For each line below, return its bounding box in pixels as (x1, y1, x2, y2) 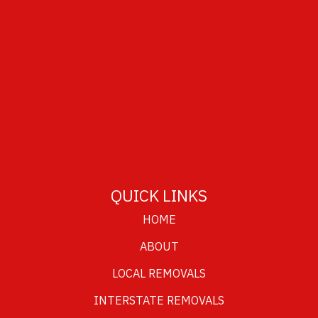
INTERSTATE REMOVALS (94, 292, 224, 309)
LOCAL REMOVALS (112, 265, 206, 283)
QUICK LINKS (111, 185, 207, 209)
